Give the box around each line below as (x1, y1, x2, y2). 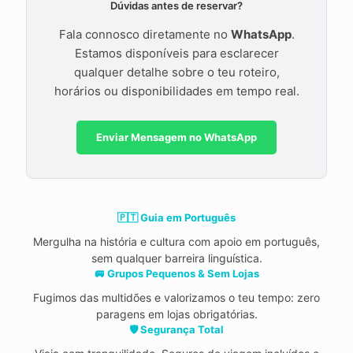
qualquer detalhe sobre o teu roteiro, (73, 65, 280, 80)
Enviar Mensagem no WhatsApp (96, 131, 257, 144)
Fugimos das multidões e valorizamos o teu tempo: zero (33, 291, 320, 305)
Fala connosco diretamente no (58, 27, 231, 43)
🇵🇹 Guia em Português (117, 211, 236, 225)
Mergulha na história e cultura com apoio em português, (33, 235, 320, 249)
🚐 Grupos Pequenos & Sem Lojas (94, 267, 259, 281)
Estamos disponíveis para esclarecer (74, 46, 279, 61)
